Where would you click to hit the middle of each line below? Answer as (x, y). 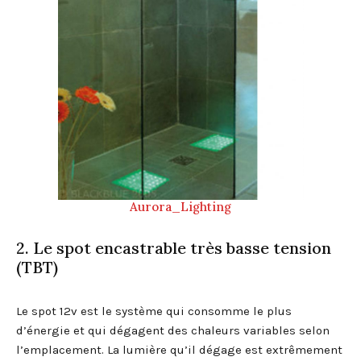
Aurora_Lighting (180, 206)
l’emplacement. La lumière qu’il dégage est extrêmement (179, 349)
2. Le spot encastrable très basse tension (174, 247)
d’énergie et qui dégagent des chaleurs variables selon (173, 330)
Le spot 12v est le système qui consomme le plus (154, 311)
